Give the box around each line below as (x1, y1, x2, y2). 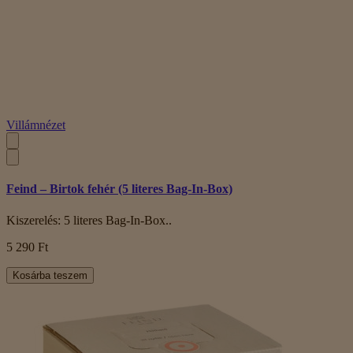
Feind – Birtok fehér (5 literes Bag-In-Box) (6, 182, 232, 196)
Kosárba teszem (13, 269, 87, 281)
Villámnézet (6, 118, 65, 132)
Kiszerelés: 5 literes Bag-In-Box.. (6, 213, 172, 227)
